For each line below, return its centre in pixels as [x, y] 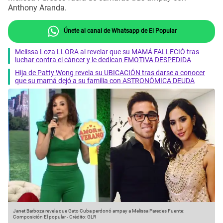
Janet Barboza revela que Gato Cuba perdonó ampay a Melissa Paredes [90, 211]
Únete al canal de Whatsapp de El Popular [119, 31]
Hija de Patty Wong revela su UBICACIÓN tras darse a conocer [110, 72]
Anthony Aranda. [37, 8]
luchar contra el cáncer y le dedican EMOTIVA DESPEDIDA [103, 59]
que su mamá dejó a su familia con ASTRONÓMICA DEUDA [105, 80]
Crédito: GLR [83, 217]
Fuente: [175, 211]
